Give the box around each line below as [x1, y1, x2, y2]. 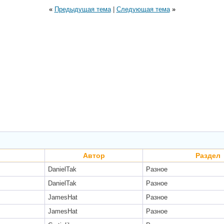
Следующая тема [116, 5, 170, 13]
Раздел [195, 151, 220, 159]
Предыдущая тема [54, 5, 111, 13]
